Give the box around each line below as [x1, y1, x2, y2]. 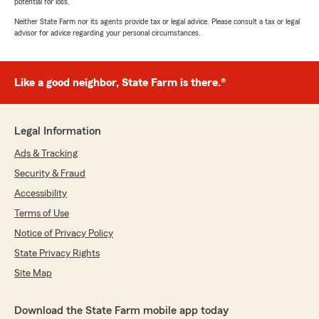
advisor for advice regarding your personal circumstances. [14, 28, 201, 38]
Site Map [14, 268, 52, 279]
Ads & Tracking [14, 149, 78, 159]
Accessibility [14, 189, 67, 199]
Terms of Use [14, 209, 69, 219]
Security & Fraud [14, 169, 85, 179]
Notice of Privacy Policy [14, 229, 113, 239]
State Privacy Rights [14, 249, 100, 259]
